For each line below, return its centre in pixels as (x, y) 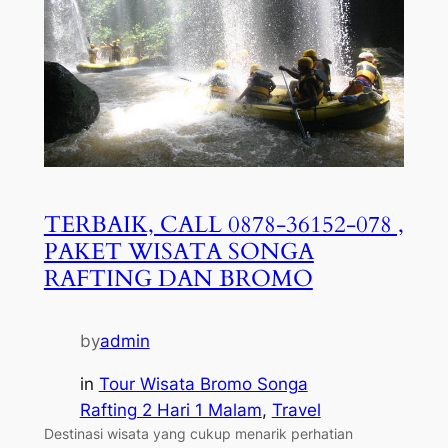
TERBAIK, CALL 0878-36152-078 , (223, 224)
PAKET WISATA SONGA (178, 251)
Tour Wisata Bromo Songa (203, 383)
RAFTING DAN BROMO (178, 278)
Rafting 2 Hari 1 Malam (170, 409)
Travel (296, 409)
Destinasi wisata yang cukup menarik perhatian (198, 433)
